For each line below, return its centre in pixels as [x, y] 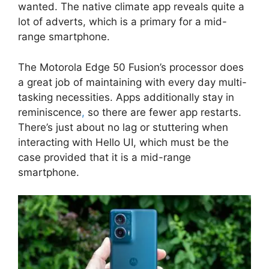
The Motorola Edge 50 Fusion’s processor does [131, 67]
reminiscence [50, 112]
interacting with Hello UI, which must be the [123, 142]
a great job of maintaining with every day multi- [132, 82]
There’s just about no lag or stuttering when [123, 127]
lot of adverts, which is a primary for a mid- [122, 22]
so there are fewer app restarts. [163, 112]
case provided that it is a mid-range [104, 157]
